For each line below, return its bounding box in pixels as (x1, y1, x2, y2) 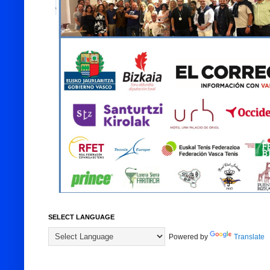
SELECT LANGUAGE (48, 213, 115, 221)
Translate (234, 232, 265, 241)
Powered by (165, 232, 210, 241)
